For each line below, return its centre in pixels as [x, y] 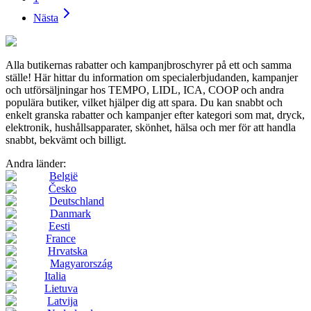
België [64, 176]
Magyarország [81, 263]
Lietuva [61, 288]
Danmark [70, 213]
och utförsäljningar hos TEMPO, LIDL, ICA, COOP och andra [145, 90]
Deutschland [77, 201]
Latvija [62, 301]
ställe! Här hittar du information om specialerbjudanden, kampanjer [152, 77]
